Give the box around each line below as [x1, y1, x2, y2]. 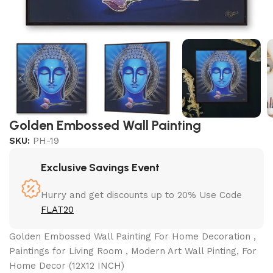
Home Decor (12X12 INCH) [9, 260, 125, 272]
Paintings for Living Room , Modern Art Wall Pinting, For [9, 246, 257, 257]
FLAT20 [41, 204, 74, 216]
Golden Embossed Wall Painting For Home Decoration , [9, 231, 257, 243]
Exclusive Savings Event [41, 161, 160, 175]
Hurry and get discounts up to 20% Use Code [41, 190, 243, 201]
